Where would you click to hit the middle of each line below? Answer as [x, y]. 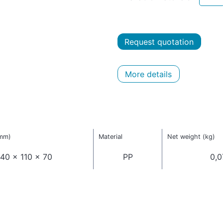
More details [149, 74]
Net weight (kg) [191, 137]
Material [110, 137]
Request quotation [159, 42]
